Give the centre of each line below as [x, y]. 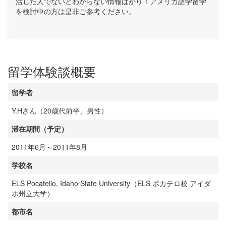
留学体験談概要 [52, 71]
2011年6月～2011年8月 [49, 147]
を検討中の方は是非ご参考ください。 [76, 11]
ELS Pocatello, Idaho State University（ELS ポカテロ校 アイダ [111, 183]
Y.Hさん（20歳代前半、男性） [60, 110]
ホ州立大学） [33, 193]
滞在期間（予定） [40, 129]
